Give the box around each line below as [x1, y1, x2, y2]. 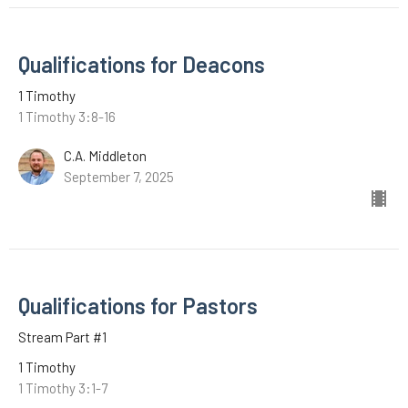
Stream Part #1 [18, 328, 107, 345]
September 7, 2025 [64, 168, 174, 185]
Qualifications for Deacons [18, 50, 265, 77]
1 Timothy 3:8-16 [18, 107, 116, 125]
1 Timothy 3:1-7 [18, 379, 107, 396]
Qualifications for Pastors [18, 291, 258, 319]
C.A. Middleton [64, 147, 147, 164]
